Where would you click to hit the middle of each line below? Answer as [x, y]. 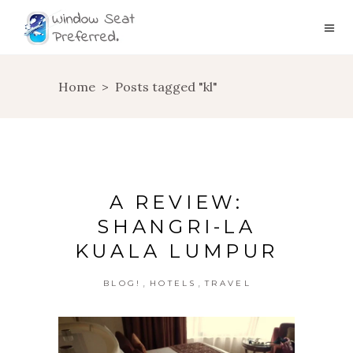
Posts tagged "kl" [166, 87]
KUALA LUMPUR [176, 251]
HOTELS [173, 283]
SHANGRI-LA [176, 227]
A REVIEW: [176, 202]
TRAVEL [228, 283]
